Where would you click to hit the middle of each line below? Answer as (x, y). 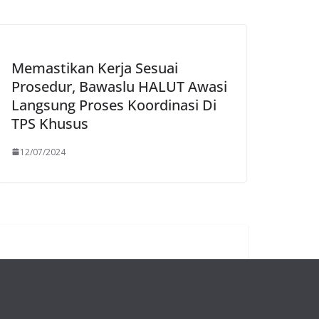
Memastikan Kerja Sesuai (95, 68)
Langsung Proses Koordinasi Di (114, 105)
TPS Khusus (50, 123)
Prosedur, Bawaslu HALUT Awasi (119, 86)
